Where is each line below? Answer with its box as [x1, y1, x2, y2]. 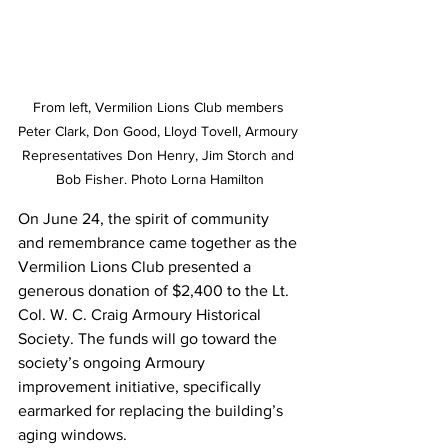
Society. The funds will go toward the [18, 330, 281, 347]
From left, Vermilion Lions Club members [32, 99, 288, 115]
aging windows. [18, 426, 127, 443]
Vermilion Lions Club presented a [18, 258, 255, 275]
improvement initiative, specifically [18, 378, 265, 395]
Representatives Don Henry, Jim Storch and [22, 147, 298, 163]
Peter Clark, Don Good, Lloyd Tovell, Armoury [18, 123, 302, 139]
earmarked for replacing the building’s [18, 402, 287, 419]
